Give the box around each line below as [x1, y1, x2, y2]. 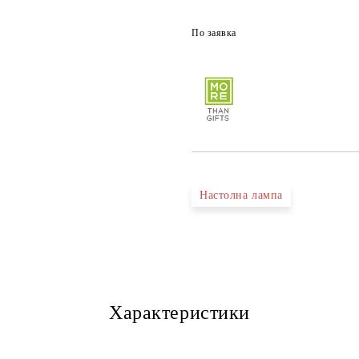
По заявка [192, 27, 237, 38]
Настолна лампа [200, 189, 283, 201]
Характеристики [109, 302, 250, 323]
